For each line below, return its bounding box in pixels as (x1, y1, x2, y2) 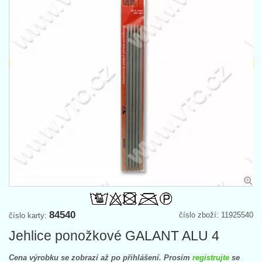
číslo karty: (9, 211, 49, 220)
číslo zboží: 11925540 (179, 210, 253, 219)
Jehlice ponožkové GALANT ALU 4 (9, 227, 219, 243)
